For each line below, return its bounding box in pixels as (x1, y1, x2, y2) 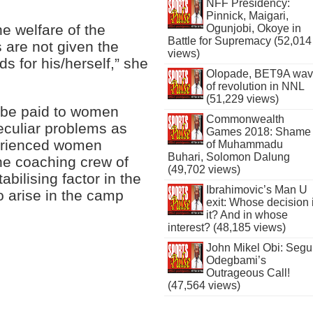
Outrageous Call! (205, 267, 290, 279)
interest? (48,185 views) (168, 221, 286, 233)
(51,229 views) (205, 93, 279, 105)
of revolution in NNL (205, 80, 304, 92)
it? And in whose (205, 209, 288, 221)
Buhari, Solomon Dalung (168, 151, 291, 163)
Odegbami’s (205, 254, 266, 266)
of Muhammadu (205, 138, 283, 150)
